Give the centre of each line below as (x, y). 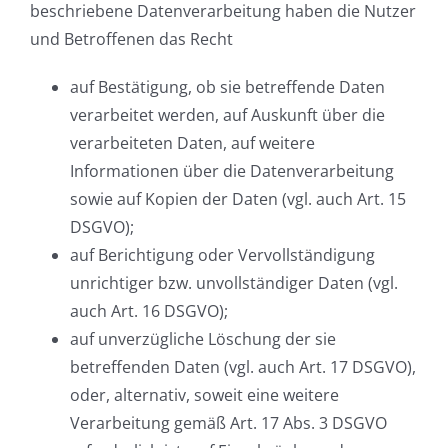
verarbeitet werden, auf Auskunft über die (227, 115)
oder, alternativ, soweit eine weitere (204, 395)
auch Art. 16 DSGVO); (149, 311)
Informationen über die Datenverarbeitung (232, 171)
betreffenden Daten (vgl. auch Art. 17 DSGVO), (243, 367)
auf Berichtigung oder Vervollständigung (222, 255)
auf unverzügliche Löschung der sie (203, 339)
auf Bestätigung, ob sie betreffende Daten (227, 87)
